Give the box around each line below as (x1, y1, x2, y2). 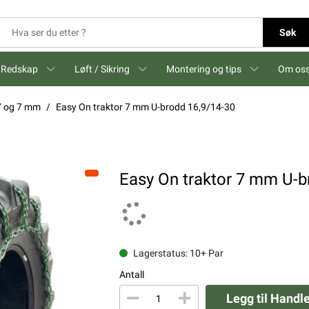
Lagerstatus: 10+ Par (132, 248, 223, 259)
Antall (119, 269, 144, 280)
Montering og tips (166, 63, 241, 74)
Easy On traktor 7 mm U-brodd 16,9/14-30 (56, 101, 235, 112)
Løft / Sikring (74, 63, 130, 74)
